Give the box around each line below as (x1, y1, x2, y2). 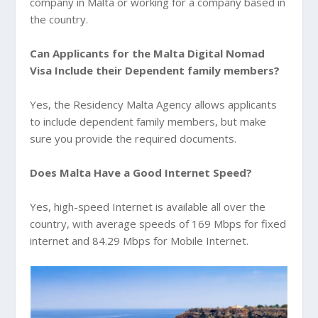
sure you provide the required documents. (30, 131, 237, 146)
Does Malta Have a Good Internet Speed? (30, 165, 253, 180)
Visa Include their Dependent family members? (30, 62, 280, 77)
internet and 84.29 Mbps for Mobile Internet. (30, 233, 249, 248)
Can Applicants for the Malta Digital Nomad (30, 45, 265, 60)
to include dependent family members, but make (30, 114, 267, 128)
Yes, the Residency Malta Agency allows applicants (30, 97, 278, 111)
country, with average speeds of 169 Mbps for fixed (30, 216, 287, 231)
